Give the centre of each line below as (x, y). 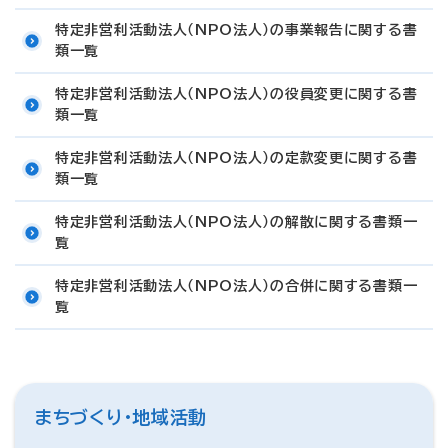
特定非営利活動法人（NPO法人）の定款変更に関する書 (236, 158)
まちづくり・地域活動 (121, 417)
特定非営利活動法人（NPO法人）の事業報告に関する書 (236, 30)
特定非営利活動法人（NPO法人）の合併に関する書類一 (236, 286)
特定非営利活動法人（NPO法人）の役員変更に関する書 (236, 94)
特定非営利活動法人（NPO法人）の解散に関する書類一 (236, 222)
